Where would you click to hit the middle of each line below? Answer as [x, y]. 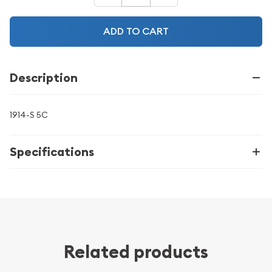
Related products [136, 252]
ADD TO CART [155, 31]
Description [44, 78]
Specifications [52, 152]
